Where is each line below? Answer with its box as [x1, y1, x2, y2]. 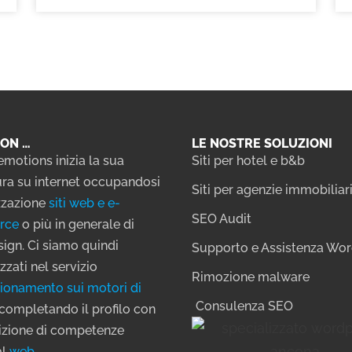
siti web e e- [48, 196, 120, 211]
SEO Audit [192, 211, 251, 226]
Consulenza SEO [196, 299, 293, 313]
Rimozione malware [192, 269, 310, 284]
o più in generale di [18, 217, 134, 232]
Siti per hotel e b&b [192, 153, 305, 168]
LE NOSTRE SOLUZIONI [192, 136, 332, 151]
